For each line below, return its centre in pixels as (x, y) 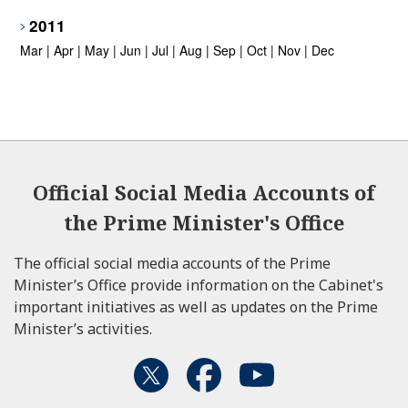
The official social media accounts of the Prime (172, 264)
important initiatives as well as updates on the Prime (196, 307)
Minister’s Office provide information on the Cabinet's (199, 286)
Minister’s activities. (83, 329)
